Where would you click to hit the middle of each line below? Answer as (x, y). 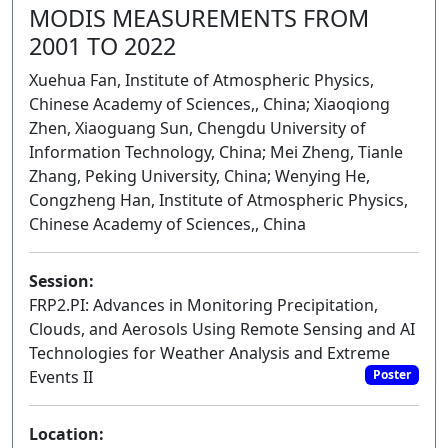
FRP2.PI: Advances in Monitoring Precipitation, (203, 305)
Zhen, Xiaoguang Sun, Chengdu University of (197, 128)
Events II (61, 377)
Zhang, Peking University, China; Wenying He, (199, 176)
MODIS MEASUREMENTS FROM (199, 18)
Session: (61, 281)
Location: (66, 434)
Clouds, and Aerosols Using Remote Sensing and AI (222, 329)
